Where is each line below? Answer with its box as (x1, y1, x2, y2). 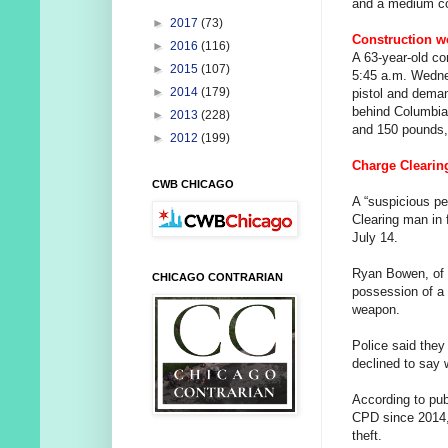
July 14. (352, 230, 398, 246)
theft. (352, 428, 382, 444)
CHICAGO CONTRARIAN (152, 271, 283, 284)
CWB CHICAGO (152, 178, 234, 191)
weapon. (352, 302, 400, 318)
